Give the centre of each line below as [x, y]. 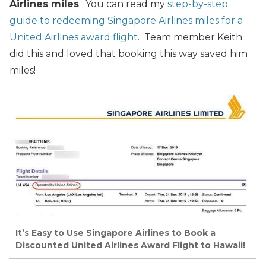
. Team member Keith [190, 37]
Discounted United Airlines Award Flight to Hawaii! [130, 246]
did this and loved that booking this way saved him [129, 53]
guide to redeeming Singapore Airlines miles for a [126, 20]
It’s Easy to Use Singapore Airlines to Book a [115, 233]
